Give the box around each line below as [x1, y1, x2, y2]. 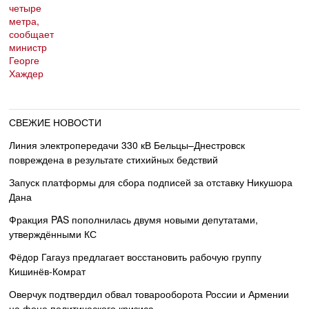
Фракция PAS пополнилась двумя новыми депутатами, [9, 212, 259, 226]
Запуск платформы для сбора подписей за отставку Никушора [9, 175, 293, 189]
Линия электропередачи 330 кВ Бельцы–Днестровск [9, 137, 246, 152]
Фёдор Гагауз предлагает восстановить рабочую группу [9, 249, 262, 263]
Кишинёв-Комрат [9, 263, 86, 278]
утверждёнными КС [9, 226, 97, 241]
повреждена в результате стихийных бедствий [9, 152, 219, 166]
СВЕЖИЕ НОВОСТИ [9, 114, 102, 129]
